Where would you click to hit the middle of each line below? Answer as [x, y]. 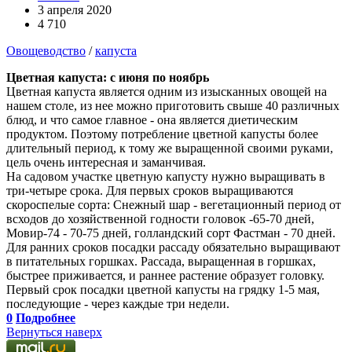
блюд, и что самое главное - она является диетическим [152, 119]
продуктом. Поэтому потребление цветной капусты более [162, 134]
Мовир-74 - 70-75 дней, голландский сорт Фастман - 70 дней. [171, 233]
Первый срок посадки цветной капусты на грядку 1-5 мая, [163, 289]
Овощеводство [46, 50]
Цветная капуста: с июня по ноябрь [108, 77]
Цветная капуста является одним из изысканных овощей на [167, 91]
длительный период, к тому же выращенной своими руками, [170, 148]
